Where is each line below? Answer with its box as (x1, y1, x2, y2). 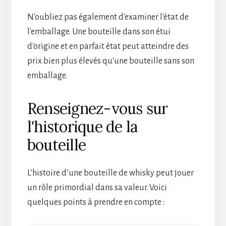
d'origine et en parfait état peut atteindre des (27, 41, 189, 51)
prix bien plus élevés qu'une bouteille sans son (27, 56, 194, 66)
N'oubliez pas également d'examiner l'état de (27, 12, 189, 22)
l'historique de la (27, 117, 138, 136)
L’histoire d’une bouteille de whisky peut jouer (27, 168, 194, 178)
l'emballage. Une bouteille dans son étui (27, 27, 171, 36)
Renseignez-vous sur (27, 98, 168, 118)
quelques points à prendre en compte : (27, 197, 164, 207)
